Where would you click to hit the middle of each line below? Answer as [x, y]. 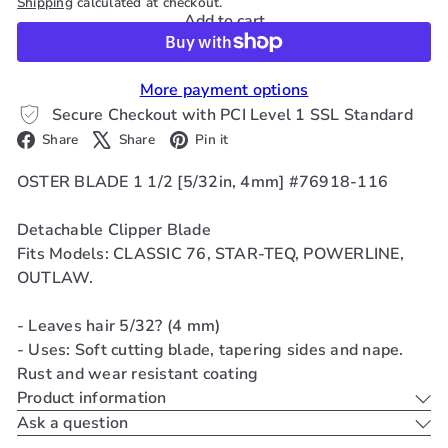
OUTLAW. [55, 278]
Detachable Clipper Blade [114, 230]
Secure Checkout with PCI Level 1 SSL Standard [232, 114]
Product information [92, 398]
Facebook [128, 138]
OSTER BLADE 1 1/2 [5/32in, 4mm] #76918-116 [203, 182]
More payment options [224, 90]
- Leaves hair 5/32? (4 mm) [119, 326]
